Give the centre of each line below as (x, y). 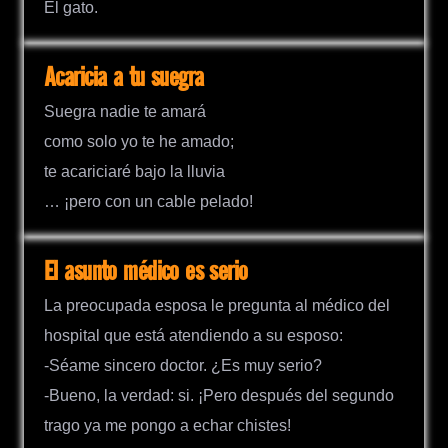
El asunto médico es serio (146, 272)
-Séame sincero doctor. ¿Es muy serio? (183, 366)
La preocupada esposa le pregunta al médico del (217, 306)
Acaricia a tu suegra (124, 78)
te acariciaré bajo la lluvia (134, 171)
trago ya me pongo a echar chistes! (167, 426)
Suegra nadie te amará (125, 111)
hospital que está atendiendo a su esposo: (193, 336)
